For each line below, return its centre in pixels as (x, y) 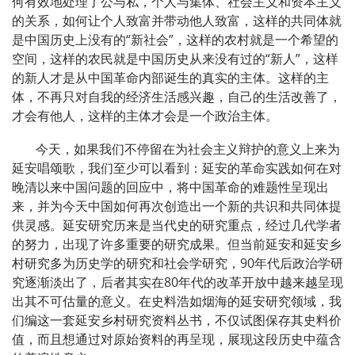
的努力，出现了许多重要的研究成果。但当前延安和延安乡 (177, 244)
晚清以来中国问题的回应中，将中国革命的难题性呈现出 (170, 187)
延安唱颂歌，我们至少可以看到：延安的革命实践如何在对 (177, 168)
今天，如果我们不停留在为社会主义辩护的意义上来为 (188, 149)
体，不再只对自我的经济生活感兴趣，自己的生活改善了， (177, 96)
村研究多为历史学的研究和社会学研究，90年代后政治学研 (177, 263)
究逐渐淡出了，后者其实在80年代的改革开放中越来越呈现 (177, 282)
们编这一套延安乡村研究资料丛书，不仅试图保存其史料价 (177, 320)
